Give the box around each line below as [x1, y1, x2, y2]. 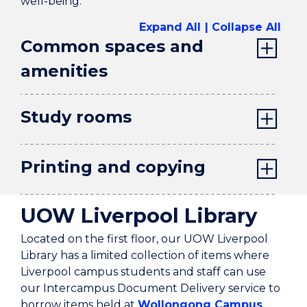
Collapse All [212, 21, 281, 34]
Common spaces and [21, 36, 204, 57]
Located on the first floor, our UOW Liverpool [21, 232, 268, 246]
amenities [21, 61, 108, 82]
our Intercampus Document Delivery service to [21, 282, 280, 295]
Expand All [139, 21, 201, 34]
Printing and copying [21, 157, 206, 177]
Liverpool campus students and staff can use [21, 265, 266, 279]
